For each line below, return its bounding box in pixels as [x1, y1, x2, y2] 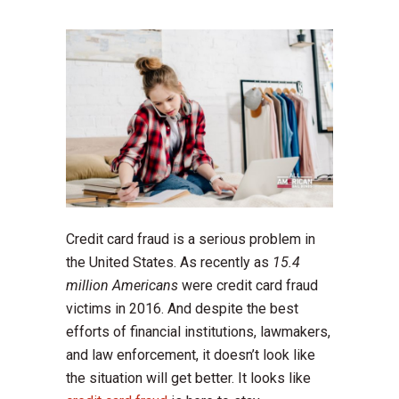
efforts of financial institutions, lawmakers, [66, 323, 330, 341]
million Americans [66, 277, 178, 295]
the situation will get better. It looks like [66, 370, 311, 387]
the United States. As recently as [66, 254, 273, 272]
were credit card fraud [178, 277, 318, 295]
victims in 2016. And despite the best [66, 300, 298, 318]
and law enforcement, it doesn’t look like [66, 346, 315, 364]
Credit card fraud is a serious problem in [66, 231, 315, 248]
